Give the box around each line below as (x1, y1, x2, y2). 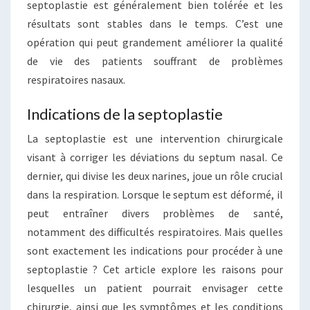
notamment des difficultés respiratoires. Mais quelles (27, 225, 283, 239)
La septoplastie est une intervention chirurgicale (27, 131, 283, 145)
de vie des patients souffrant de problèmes (27, 54, 283, 68)
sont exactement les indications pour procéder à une (27, 244, 283, 257)
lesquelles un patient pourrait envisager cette (27, 281, 283, 295)
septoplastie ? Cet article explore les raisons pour (27, 262, 283, 276)
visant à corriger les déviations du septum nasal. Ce (27, 150, 283, 164)
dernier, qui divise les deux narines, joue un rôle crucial (27, 169, 283, 183)
